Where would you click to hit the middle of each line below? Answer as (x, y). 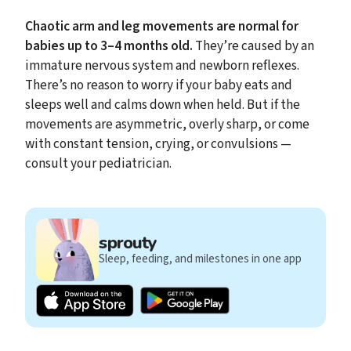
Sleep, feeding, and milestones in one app (201, 259)
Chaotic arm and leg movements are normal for (162, 27)
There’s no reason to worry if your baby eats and (159, 85)
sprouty (128, 242)
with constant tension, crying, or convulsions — (158, 144)
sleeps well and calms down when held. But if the (163, 105)
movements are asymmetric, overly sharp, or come (167, 125)
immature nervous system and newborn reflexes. (162, 66)
